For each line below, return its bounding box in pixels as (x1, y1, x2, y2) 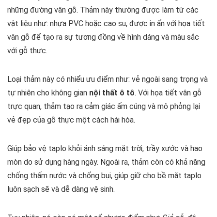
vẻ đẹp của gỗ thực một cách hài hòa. (7, 115, 135, 125)
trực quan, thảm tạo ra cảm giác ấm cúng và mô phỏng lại (7, 102, 200, 111)
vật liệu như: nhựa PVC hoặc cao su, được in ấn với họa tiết (7, 19, 205, 29)
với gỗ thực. (7, 46, 47, 56)
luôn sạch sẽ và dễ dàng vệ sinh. (7, 185, 115, 194)
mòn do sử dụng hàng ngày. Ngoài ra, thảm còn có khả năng (7, 157, 205, 167)
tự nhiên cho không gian (7, 88, 89, 98)
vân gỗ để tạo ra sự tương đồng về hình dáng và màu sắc (7, 32, 199, 42)
